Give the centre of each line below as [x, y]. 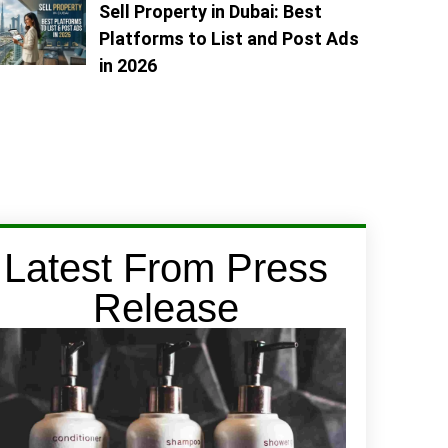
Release [166, 307]
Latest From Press [166, 267]
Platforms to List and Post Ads [229, 38]
